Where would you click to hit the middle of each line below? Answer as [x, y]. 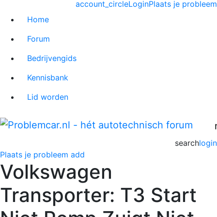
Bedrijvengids [52, 58]
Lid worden [48, 97]
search [187, 143]
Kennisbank [48, 77]
